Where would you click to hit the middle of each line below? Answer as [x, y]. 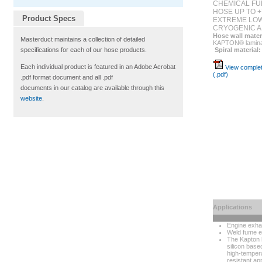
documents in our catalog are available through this [92, 88]
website [31, 98]
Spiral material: [238, 49]
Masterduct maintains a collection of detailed [83, 39]
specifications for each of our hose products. [84, 50]
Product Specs [49, 18]
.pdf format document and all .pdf [67, 77]
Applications [232, 207]
